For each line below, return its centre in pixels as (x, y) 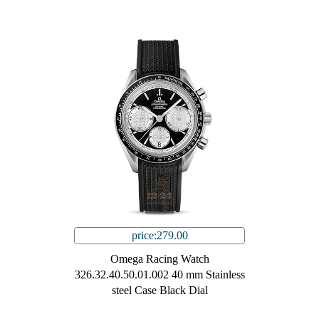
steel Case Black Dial (159, 291)
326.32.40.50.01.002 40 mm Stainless (159, 275)
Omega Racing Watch (159, 259)
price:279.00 (159, 236)
